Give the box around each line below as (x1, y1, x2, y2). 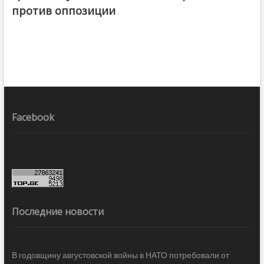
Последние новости (11, 204, 104, 218)
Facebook (11, 110, 54, 124)
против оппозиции (11, 3, 115, 18)
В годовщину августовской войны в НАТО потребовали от (11, 249, 229, 260)
